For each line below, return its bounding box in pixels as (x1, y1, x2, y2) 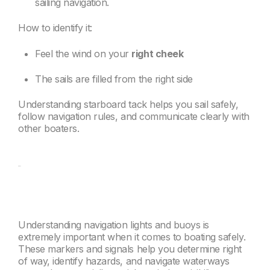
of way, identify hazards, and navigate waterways (18, 255, 230, 268)
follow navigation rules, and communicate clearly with (18, 110, 250, 123)
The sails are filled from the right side (35, 72, 193, 85)
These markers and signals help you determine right (18, 243, 242, 256)
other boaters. (18, 122, 80, 135)
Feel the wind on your (35, 47, 132, 60)
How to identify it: (18, 22, 92, 34)
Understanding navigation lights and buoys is (18, 219, 209, 231)
